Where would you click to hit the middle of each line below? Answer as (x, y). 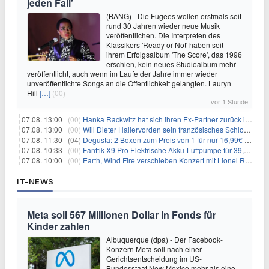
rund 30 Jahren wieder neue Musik (163, 25)
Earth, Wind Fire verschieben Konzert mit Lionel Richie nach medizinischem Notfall (164, 160)
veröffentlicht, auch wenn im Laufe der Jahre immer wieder (122, 73)
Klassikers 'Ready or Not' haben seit (165, 44)
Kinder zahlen (59, 226)
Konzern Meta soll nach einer (154, 249)
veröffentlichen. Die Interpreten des (163, 35)
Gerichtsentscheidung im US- (154, 258)
